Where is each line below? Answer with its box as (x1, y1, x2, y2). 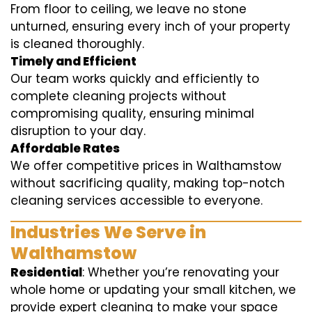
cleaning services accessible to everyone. (10, 192, 263, 209)
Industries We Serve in (10, 221, 206, 244)
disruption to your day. (10, 123, 146, 139)
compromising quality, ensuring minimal (10, 105, 254, 122)
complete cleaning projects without (10, 88, 226, 104)
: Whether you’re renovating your (82, 264, 279, 281)
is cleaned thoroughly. (10, 36, 144, 52)
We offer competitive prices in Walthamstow (10, 157, 281, 174)
